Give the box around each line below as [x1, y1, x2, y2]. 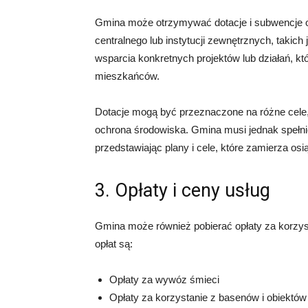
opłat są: [95, 237, 133, 250]
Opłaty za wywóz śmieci [109, 273, 219, 285]
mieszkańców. [95, 69, 159, 82]
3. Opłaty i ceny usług [95, 179, 270, 201]
